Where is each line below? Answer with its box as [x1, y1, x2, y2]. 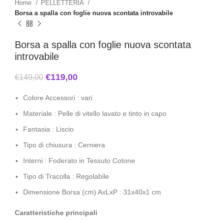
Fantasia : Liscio [23, 125, 74, 134]
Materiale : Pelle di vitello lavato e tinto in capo [23, 110, 166, 118]
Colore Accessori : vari [23, 94, 92, 102]
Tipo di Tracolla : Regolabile [23, 172, 109, 181]
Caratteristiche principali [15, 209, 97, 217]
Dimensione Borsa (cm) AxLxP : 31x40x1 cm [23, 188, 161, 196]
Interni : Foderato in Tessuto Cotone [23, 157, 135, 165]
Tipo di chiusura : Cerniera [23, 141, 105, 149]
